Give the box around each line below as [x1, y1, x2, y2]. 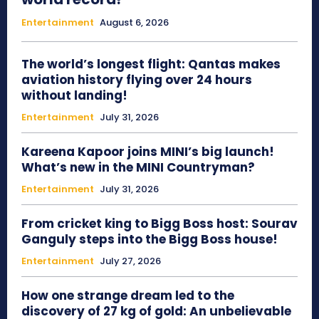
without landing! [21, 87, 127, 105]
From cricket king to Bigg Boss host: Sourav [21, 215, 298, 233]
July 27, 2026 [100, 254, 161, 268]
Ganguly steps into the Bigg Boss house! [21, 231, 278, 249]
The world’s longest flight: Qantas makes [21, 56, 281, 73]
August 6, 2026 [100, 16, 169, 30]
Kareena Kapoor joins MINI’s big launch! [21, 143, 274, 161]
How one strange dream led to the [21, 287, 234, 305]
